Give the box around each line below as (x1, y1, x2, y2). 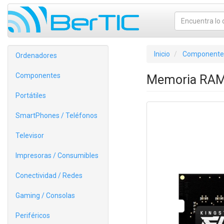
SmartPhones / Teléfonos (15, 111, 97, 119)
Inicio (153, 50, 170, 58)
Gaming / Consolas (15, 191, 75, 199)
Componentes (15, 71, 60, 79)
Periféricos (15, 211, 50, 219)
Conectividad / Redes (15, 171, 82, 179)
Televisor (15, 131, 44, 139)
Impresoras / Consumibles (15, 151, 98, 159)
